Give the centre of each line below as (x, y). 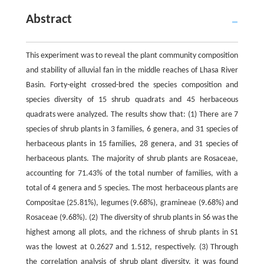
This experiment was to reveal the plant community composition (132, 56)
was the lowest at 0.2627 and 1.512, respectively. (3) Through (132, 247)
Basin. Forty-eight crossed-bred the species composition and (132, 85)
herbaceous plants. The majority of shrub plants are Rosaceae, (132, 159)
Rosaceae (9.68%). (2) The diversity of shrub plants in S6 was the (132, 218)
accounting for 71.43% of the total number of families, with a (132, 174)
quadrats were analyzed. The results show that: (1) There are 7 (132, 115)
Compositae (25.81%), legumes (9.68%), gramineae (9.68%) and (132, 203)
